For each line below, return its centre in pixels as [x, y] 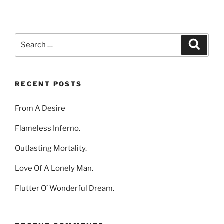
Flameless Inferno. [48, 128]
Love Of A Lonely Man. [54, 168]
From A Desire [40, 108]
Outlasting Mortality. [51, 148]
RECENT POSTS [49, 84]
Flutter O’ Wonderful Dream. [65, 188]
